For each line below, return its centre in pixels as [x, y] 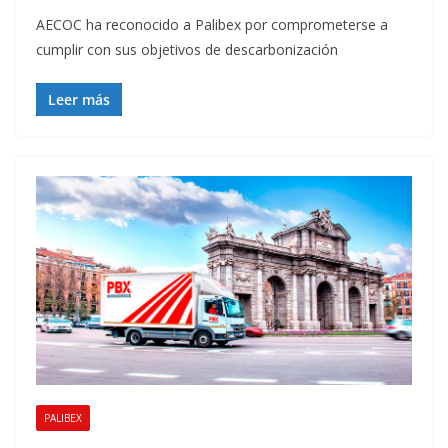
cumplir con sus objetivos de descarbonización [187, 50]
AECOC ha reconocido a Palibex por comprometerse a [212, 25]
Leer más [79, 100]
